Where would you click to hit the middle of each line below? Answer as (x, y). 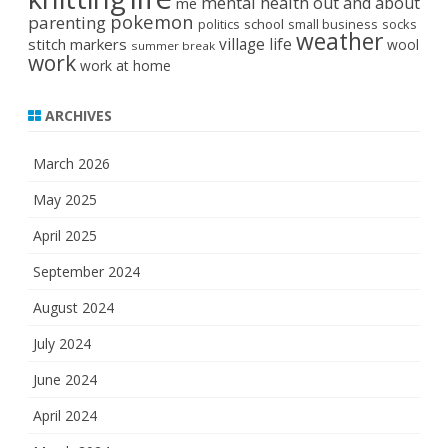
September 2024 (86, 272)
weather (339, 42)
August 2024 (73, 308)
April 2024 (65, 416)
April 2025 (65, 236)
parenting (67, 23)
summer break (173, 46)
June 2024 (65, 380)
